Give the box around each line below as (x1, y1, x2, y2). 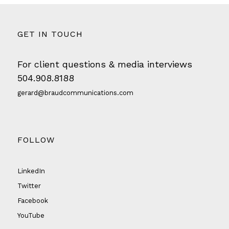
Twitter (17, 182, 41, 190)
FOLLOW (17, 135, 55, 145)
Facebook (17, 197, 48, 205)
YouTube (17, 212, 44, 220)
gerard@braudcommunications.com (17, 88, 133, 97)
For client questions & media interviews (17, 58, 192, 70)
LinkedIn (17, 167, 45, 175)
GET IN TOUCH (17, 29, 83, 39)
